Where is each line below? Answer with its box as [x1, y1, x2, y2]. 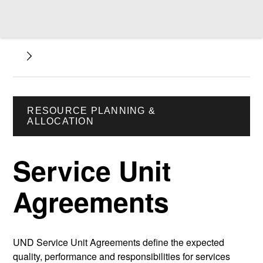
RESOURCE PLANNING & [27, 106, 156, 116]
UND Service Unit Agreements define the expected [13, 235, 225, 249]
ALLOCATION [27, 116, 94, 126]
